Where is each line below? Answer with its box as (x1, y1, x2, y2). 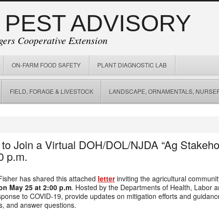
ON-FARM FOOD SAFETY (12, 61, 81, 69)
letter (98, 174, 115, 183)
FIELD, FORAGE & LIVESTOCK (10, 87, 93, 95)
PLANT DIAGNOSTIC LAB (97, 61, 167, 69)
